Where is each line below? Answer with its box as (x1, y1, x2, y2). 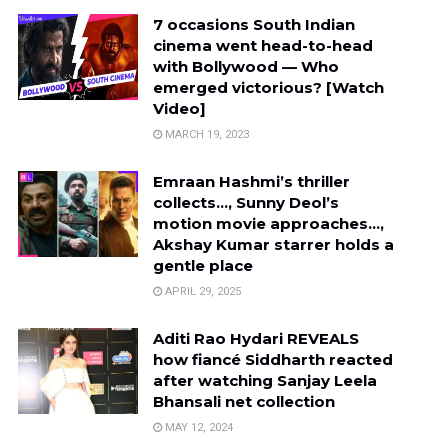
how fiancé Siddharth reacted (152, 349, 393, 369)
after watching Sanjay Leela (152, 370, 377, 390)
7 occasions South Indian (152, 14, 355, 34)
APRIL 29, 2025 (161, 284, 241, 298)
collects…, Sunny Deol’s (152, 192, 339, 212)
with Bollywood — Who (152, 56, 339, 76)
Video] (152, 98, 206, 118)
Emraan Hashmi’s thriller (152, 171, 350, 191)
